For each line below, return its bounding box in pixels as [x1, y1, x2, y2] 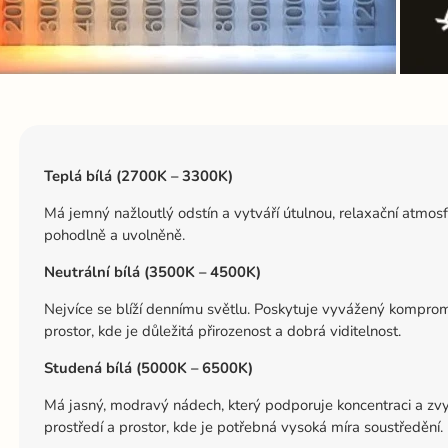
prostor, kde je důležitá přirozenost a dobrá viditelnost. [44, 320, 402, 341]
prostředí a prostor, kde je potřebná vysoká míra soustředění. [44, 416, 444, 437]
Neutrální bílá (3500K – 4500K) [44, 261, 262, 282]
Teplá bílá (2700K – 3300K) [44, 166, 234, 187]
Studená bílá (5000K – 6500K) [44, 357, 254, 378]
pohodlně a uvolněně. [44, 225, 186, 245]
